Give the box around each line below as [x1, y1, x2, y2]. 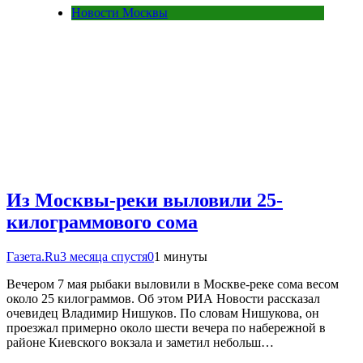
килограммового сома [6, 211, 198, 233]
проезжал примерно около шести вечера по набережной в [6, 321, 326, 335]
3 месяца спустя [60, 250, 147, 264]
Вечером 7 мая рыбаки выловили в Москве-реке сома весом [6, 277, 339, 292]
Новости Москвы [71, 6, 168, 20]
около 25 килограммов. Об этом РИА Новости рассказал [6, 292, 320, 306]
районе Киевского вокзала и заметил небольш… [6, 335, 274, 350]
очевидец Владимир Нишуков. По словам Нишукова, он [6, 306, 319, 321]
